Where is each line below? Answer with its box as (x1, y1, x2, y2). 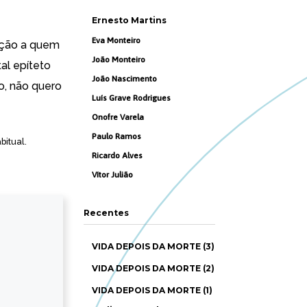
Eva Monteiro (92, 36, 140, 45)
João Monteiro (92, 55, 145, 64)
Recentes (83, 208, 129, 218)
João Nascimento (92, 74, 157, 84)
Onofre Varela (92, 112, 144, 122)
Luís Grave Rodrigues (92, 93, 171, 103)
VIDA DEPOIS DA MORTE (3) (92, 241, 214, 251)
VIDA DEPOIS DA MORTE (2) (92, 263, 214, 273)
